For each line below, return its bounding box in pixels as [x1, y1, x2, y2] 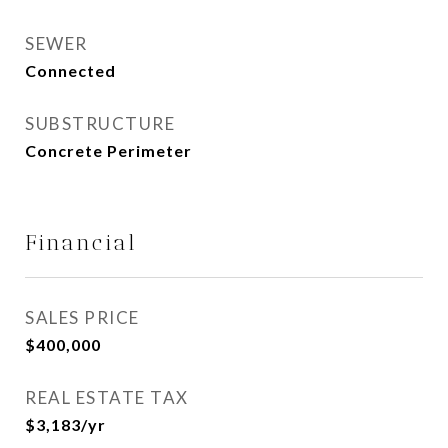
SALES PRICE [25, 307, 140, 328]
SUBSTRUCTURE [25, 113, 175, 134]
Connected [25, 61, 116, 80]
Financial [25, 230, 138, 255]
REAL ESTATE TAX [25, 387, 189, 408]
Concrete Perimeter [25, 141, 192, 160]
